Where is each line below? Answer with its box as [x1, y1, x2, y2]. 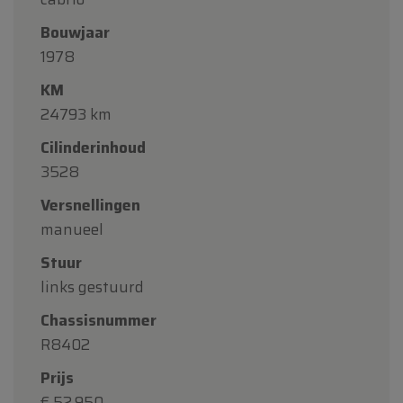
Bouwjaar [40, 20, 110, 44]
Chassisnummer [40, 308, 157, 332]
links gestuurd [40, 274, 144, 299]
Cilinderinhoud [40, 135, 146, 159]
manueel [40, 217, 103, 241]
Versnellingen [40, 193, 140, 217]
